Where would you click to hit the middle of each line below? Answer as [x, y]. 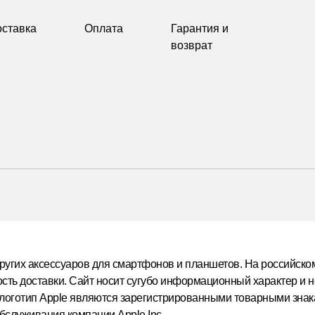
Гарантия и [200, 28]
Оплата [104, 28]
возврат [192, 45]
